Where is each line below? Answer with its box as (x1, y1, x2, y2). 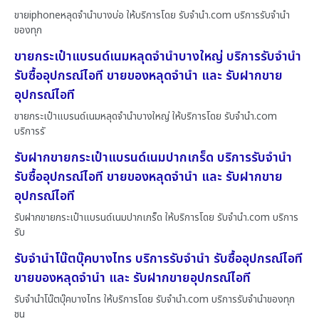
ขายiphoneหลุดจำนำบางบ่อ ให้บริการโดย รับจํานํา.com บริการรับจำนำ (14, 7, 290, 23)
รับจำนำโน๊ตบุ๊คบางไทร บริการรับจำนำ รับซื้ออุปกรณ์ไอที (14, 249, 303, 268)
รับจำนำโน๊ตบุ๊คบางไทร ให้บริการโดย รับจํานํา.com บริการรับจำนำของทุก (14, 291, 295, 307)
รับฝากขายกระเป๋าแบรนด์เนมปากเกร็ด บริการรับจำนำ (14, 147, 292, 167)
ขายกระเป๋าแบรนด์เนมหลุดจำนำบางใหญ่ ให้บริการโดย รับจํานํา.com (14, 108, 277, 124)
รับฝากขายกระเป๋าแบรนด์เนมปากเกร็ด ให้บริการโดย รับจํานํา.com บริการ (14, 209, 298, 225)
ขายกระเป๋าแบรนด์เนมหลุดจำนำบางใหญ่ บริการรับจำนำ (14, 46, 301, 66)
